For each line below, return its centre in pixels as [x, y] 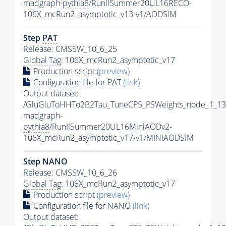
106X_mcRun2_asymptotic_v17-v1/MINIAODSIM [108, 137]
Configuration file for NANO [82, 206]
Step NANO [45, 161]
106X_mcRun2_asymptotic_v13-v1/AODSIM [100, 14]
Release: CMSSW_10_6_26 [70, 172]
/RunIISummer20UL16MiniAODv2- [111, 126]
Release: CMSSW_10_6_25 [70, 49]
